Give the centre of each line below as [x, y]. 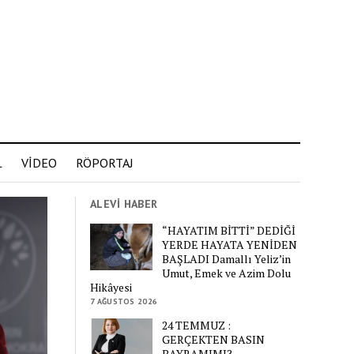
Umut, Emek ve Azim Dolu [227, 273]
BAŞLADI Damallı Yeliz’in [227, 258]
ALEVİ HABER [124, 204]
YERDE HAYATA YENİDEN [230, 244]
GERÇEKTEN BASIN [214, 339]
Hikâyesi [111, 287]
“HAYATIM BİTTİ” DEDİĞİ [229, 230]
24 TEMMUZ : [197, 325]
